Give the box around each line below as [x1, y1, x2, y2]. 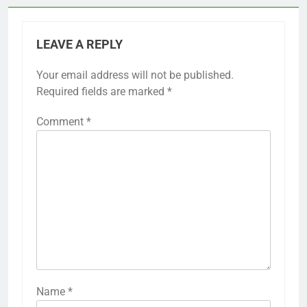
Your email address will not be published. [36, 68, 234, 82]
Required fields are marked [36, 84, 167, 98]
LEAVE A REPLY [36, 37, 123, 51]
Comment [36, 114, 86, 128]
